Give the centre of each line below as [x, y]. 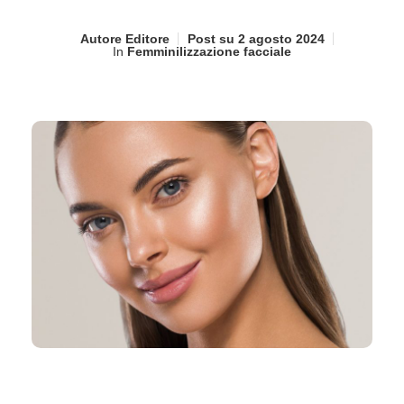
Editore [145, 39]
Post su [211, 39]
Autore [101, 39]
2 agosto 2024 [279, 39]
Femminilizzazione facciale [209, 52]
